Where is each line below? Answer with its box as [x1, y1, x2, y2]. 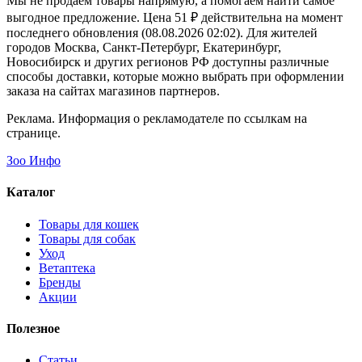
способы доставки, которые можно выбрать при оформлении [6, 69, 344, 84]
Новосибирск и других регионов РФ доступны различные [6, 55, 329, 69]
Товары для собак [39, 231, 136, 246]
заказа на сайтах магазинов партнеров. [6, 84, 220, 99]
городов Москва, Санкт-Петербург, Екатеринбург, [6, 40, 281, 55]
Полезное [6, 321, 60, 335]
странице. [6, 126, 61, 141]
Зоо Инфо [6, 154, 61, 168]
